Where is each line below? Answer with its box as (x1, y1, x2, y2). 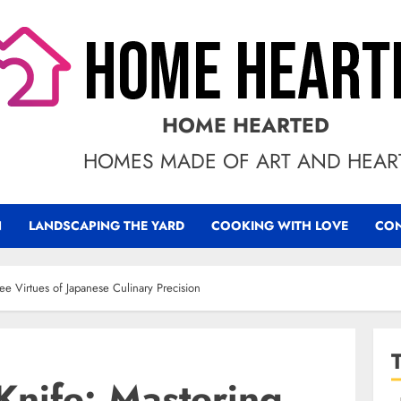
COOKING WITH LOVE (211, 217, 348, 235)
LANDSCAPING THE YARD (29, 217, 184, 235)
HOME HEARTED (161, 110, 329, 141)
